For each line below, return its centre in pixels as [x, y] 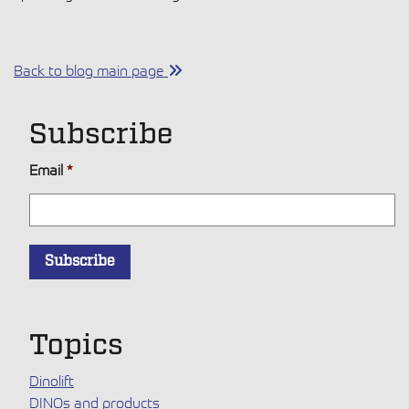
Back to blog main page [91, 70]
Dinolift [52, 380]
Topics [76, 346]
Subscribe [101, 135]
